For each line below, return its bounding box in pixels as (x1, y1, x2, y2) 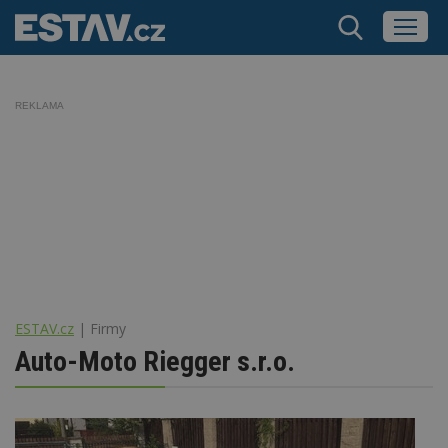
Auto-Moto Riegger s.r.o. (15, 344, 295, 378)
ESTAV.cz (15, 318, 74, 338)
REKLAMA (15, 100, 64, 111)
